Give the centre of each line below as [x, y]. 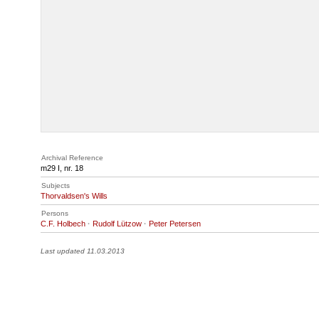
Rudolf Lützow [117, 223]
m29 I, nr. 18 [62, 168]
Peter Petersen [175, 223]
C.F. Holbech [63, 223]
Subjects [56, 185]
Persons [55, 213]
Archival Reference [72, 157]
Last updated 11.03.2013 [83, 251]
